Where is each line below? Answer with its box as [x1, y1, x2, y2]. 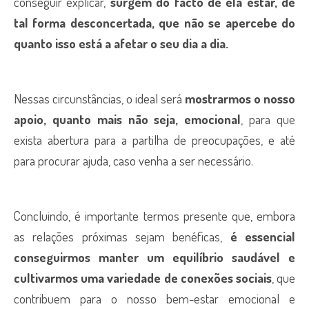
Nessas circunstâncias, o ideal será [14, 90, 185, 106]
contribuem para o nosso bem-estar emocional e [14, 290, 295, 306]
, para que [241, 111, 296, 127]
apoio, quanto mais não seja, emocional [14, 111, 241, 127]
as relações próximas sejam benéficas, [14, 228, 230, 244]
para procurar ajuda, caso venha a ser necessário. [14, 152, 256, 168]
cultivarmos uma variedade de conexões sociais [14, 270, 272, 286]
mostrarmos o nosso [185, 90, 295, 106]
